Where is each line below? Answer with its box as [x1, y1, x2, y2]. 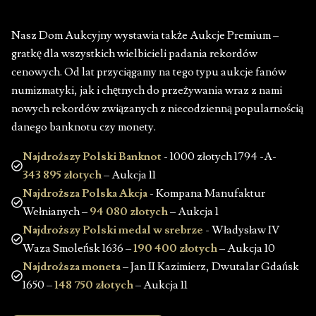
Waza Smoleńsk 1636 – [23, 241, 133, 256]
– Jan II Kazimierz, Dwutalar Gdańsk [121, 260, 299, 274]
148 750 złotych [54, 278, 135, 293]
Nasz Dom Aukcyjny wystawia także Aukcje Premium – [11, 28, 279, 43]
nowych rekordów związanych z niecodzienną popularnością [11, 102, 303, 116]
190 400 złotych [133, 241, 217, 256]
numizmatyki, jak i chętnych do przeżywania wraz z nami [11, 83, 282, 98]
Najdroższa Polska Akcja [23, 186, 150, 201]
